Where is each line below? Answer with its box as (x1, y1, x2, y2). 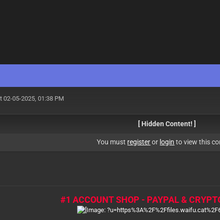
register (127, 138, 151, 146)
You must (97, 138, 128, 146)
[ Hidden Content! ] (138, 120, 196, 128)
